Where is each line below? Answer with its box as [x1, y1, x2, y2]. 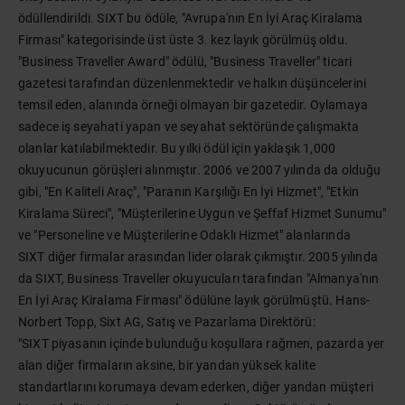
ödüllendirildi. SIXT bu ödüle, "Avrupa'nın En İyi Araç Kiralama [18, 11, 363, 25]
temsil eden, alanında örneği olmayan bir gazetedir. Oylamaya [18, 98, 368, 112]
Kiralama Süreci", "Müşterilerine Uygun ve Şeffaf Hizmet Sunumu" [18, 206, 387, 221]
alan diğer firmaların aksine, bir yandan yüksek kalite [18, 358, 316, 372]
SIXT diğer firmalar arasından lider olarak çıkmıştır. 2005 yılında [18, 250, 378, 264]
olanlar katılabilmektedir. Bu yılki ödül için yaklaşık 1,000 [18, 141, 335, 155]
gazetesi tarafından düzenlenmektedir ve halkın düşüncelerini [18, 76, 366, 90]
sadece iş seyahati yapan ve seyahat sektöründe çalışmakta [18, 119, 360, 134]
